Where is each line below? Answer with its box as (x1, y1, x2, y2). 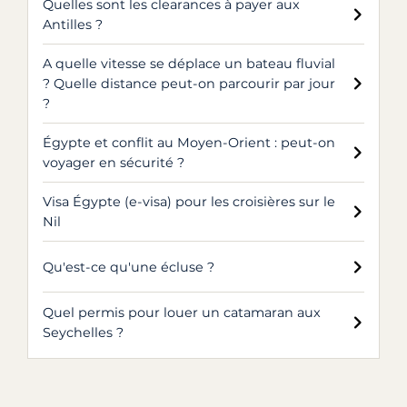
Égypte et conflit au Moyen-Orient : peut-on (43, 134, 335, 151)
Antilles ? (43, 16, 103, 33)
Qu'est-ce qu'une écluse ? (43, 258, 214, 275)
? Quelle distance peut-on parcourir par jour (43, 75, 335, 92)
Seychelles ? (43, 324, 124, 341)
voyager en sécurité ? (43, 154, 184, 171)
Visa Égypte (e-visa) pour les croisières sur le (43, 194, 335, 210)
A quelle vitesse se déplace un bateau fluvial (43, 55, 335, 72)
